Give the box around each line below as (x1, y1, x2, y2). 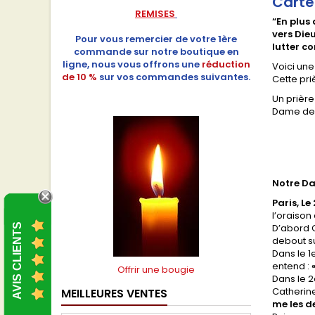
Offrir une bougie (117, 263, 195, 276)
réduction (201, 58, 250, 71)
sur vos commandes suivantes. (99, 70, 250, 84)
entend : (272, 259, 311, 273)
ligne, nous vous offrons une (62, 58, 200, 71)
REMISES (135, 7, 175, 20)
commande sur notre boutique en (73, 45, 239, 58)
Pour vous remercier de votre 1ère (75, 32, 237, 46)
